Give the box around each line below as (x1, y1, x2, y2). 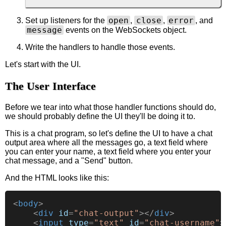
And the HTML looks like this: (5, 174, 109, 183)
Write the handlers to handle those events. (25, 43, 175, 52)
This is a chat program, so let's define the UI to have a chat (5, 129, 212, 138)
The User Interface (5, 79, 96, 92)
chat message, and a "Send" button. (5, 156, 133, 165)
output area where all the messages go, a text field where (5, 138, 208, 147)
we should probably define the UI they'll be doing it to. (5, 112, 195, 121)
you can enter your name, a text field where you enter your (5, 147, 211, 156)
